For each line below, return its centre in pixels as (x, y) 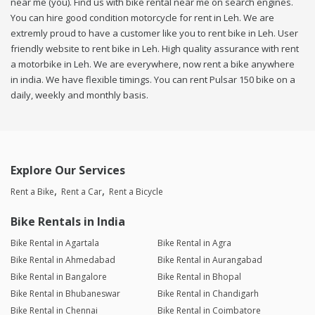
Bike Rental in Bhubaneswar (65, 294)
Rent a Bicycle (136, 192)
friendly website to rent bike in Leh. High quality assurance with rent (155, 49)
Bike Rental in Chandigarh (208, 294)
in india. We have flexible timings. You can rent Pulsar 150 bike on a (153, 80)
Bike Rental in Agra (194, 243)
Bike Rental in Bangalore (59, 277)
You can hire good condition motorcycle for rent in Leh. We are (142, 18)
